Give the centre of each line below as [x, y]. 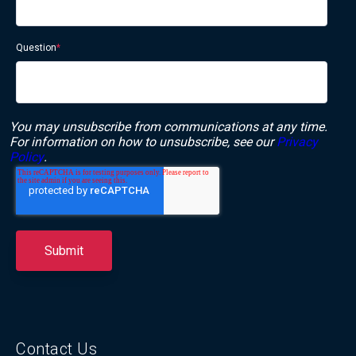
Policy [27, 157]
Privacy [297, 142]
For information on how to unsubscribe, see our [143, 142]
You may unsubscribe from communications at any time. [168, 127]
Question [36, 48]
